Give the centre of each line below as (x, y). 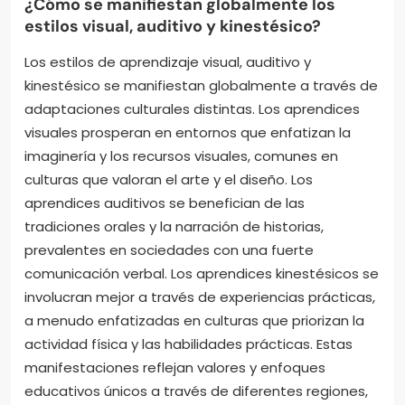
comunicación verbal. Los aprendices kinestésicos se (202, 273)
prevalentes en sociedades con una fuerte (169, 250)
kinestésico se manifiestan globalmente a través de (201, 85)
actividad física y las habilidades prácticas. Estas (188, 344)
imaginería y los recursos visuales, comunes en (181, 155)
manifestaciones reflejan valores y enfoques (175, 367)
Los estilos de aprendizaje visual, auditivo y (168, 61)
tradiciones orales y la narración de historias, (174, 226)
